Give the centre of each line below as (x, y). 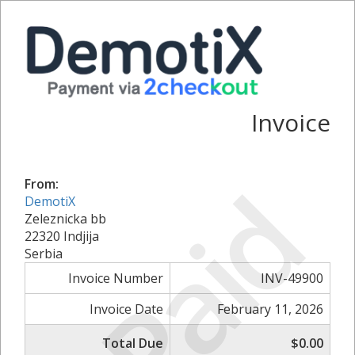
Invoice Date (126, 309)
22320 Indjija (62, 236)
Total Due (133, 343)
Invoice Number (116, 278)
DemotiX (50, 201)
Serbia (44, 253)
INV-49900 (292, 278)
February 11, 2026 (270, 309)
